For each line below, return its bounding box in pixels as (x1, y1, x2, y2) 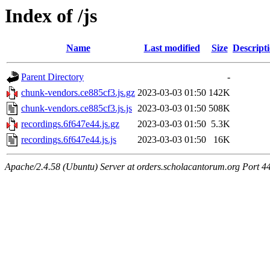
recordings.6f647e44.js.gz (21, 119, 119, 130)
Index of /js (5, 5, 97, 27)
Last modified (143, 43, 200, 54)
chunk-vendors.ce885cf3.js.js (21, 103, 132, 114)
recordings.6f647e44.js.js (21, 134, 116, 145)
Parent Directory (21, 72, 84, 83)
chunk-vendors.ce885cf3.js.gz (21, 87, 135, 98)
